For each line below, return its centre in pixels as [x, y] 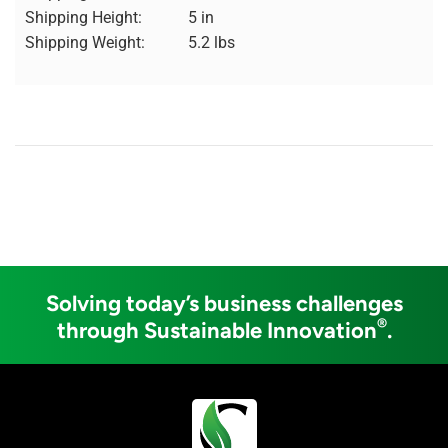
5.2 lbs [211, 42]
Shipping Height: [83, 17]
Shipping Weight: [85, 42]
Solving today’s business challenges [224, 303]
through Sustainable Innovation [216, 330]
